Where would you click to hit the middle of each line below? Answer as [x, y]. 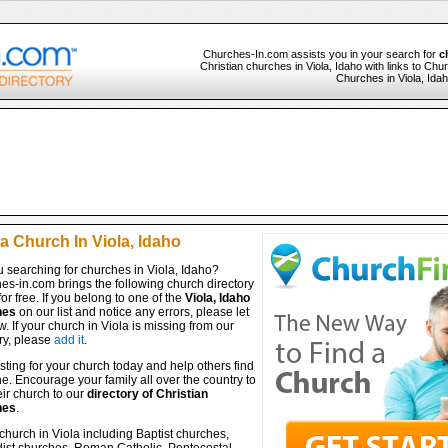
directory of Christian [147, 394]
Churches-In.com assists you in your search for [320, 54]
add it [68, 340]
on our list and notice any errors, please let [132, 312]
